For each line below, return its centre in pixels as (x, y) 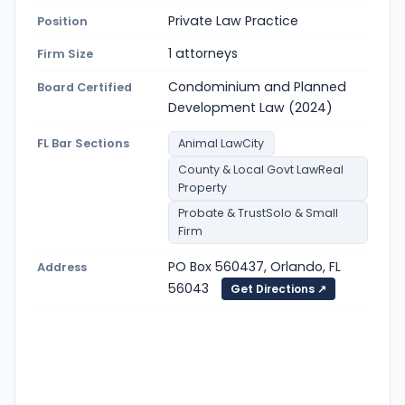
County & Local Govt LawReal (261, 169)
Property (203, 187)
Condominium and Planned (257, 87)
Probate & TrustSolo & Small (259, 212)
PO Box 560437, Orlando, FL (254, 266)
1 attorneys (203, 54)
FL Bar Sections (83, 144)
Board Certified (85, 88)
